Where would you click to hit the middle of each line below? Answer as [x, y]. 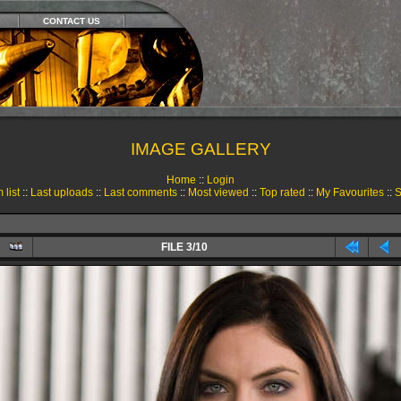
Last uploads [61, 192]
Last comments [140, 192]
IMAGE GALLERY [200, 149]
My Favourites [350, 192]
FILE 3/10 [184, 247]
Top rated [282, 192]
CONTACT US [71, 21]
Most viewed [218, 192]
